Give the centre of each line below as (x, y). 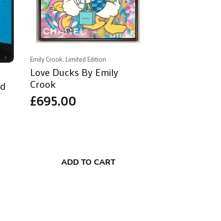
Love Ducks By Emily (74, 72)
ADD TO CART (88, 163)
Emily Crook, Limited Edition (68, 59)
